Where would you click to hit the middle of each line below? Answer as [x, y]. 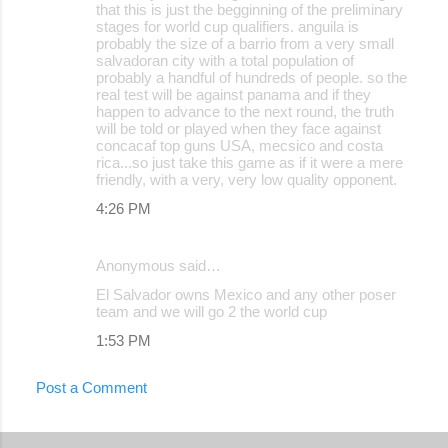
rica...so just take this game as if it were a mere [249, 162]
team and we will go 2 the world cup [211, 311]
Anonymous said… [158, 265]
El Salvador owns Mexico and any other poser [246, 294]
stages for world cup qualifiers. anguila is [227, 26]
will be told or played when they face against [238, 128]
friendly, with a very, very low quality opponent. [246, 179]
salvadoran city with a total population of [225, 60]
